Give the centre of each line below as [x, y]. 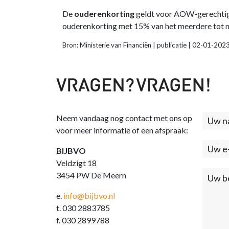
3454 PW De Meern [91, 175]
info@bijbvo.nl [89, 195]
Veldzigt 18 [76, 163]
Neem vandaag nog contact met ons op [124, 118]
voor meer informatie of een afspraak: [122, 130]
